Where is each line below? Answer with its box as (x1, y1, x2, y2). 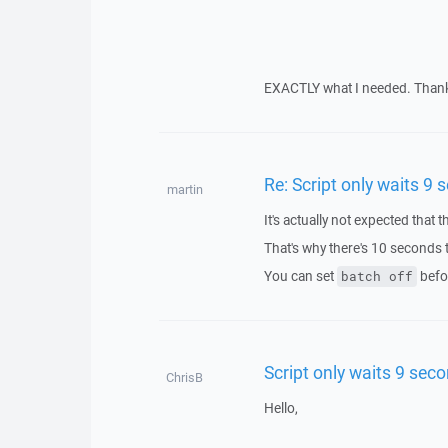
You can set (263, 267, 337, 285)
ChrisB (166, 369, 204, 386)
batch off (340, 268, 413, 285)
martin (166, 181, 203, 198)
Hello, (263, 399, 298, 417)
